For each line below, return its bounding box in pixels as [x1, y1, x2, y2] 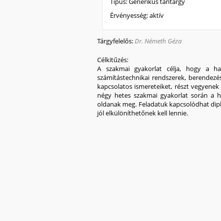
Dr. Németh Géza [135, 36, 182, 45]
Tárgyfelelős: [97, 36, 135, 45]
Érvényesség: [110, 10, 150, 20]
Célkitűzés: [97, 55, 130, 64]
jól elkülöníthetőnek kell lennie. [97, 108, 188, 117]
